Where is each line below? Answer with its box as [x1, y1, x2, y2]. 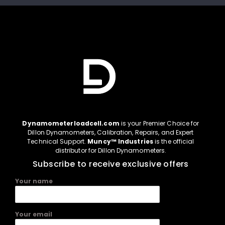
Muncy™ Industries [87, 137, 153, 146]
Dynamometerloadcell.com [22, 119, 120, 128]
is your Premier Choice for [119, 119, 199, 128]
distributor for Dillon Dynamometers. [55, 146, 167, 155]
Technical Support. [27, 137, 86, 146]
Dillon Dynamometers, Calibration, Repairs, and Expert [28, 128, 194, 137]
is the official [153, 137, 194, 146]
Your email [15, 210, 52, 219]
